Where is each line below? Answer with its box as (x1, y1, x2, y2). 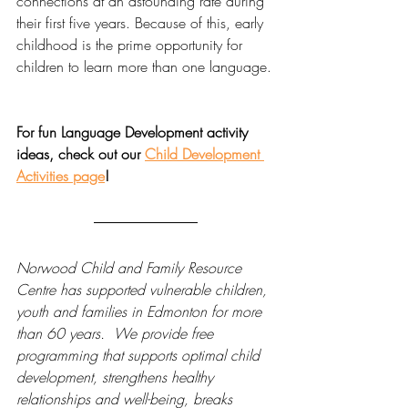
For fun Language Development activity (16, 121, 252, 142)
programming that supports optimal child (16, 344, 264, 365)
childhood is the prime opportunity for (16, 34, 247, 55)
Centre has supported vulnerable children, (16, 279, 271, 300)
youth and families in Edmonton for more (16, 301, 266, 321)
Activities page (16, 165, 105, 186)
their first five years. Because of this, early (16, 12, 268, 33)
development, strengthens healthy (16, 366, 218, 387)
